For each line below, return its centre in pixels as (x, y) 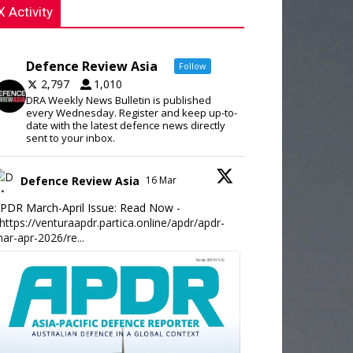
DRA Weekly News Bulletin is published (118, 100)
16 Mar (162, 180)
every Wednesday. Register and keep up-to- (131, 113)
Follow (192, 66)
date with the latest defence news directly (125, 125)
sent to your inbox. (70, 138)
